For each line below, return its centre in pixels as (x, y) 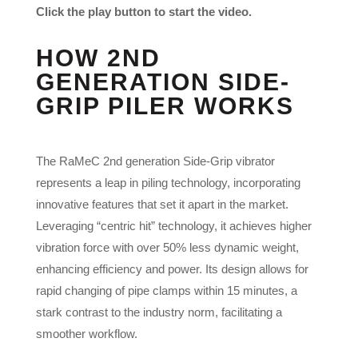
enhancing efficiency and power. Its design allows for (172, 268)
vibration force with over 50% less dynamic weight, (167, 247)
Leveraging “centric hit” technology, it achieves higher (173, 225)
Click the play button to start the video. (143, 11)
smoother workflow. (86, 333)
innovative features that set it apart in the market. (162, 204)
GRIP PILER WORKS (165, 105)
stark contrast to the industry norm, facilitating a (159, 312)
